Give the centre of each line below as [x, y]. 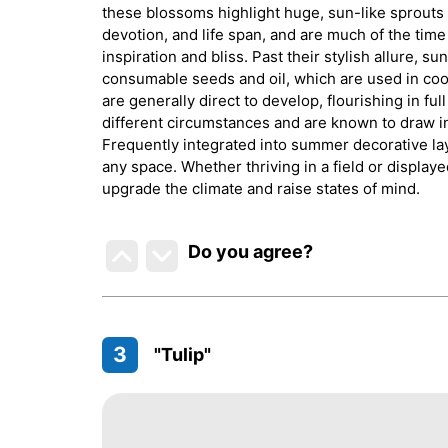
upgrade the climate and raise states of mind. [261, 188]
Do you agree [246, 251]
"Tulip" [182, 354]
